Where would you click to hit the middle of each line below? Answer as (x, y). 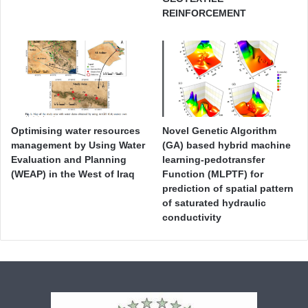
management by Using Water (78, 145)
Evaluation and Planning (69, 159)
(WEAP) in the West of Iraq (73, 174)
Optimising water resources (76, 130)
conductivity (192, 217)
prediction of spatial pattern (228, 188)
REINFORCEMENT (205, 13)
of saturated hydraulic (214, 202)
